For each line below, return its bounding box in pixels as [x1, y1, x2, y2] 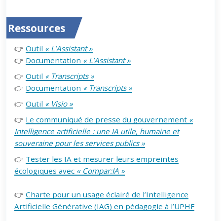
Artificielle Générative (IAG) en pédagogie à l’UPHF [14, 201, 195, 211]
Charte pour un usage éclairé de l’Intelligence [26, 189, 189, 199]
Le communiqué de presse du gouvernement [26, 114, 189, 124]
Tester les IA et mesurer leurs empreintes [26, 153, 179, 164]
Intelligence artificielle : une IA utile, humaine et [14, 126, 180, 136]
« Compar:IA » [76, 165, 125, 176]
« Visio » [45, 98, 74, 109]
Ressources [8, 21, 65, 35]
